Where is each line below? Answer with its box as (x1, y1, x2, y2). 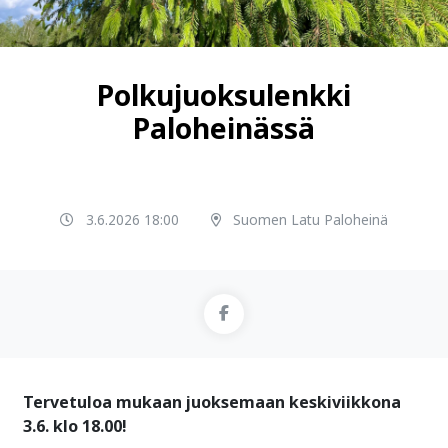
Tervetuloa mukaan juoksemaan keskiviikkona (23, 391, 401, 414)
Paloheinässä (133, 109, 315, 148)
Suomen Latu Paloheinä (233, 210, 388, 230)
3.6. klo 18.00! (23, 415, 127, 438)
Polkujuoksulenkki (97, 76, 351, 115)
